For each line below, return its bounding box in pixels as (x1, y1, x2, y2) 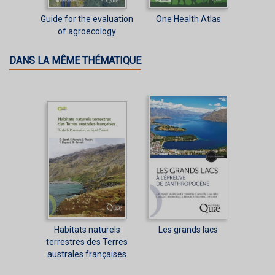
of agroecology (58, 26, 116, 36)
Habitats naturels (53, 224, 120, 234)
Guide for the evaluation (41, 14, 133, 24)
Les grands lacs (158, 224, 218, 234)
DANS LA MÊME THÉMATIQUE (9, 54, 141, 66)
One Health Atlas (155, 14, 221, 24)
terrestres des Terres (46, 236, 128, 247)
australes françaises (47, 249, 126, 259)
